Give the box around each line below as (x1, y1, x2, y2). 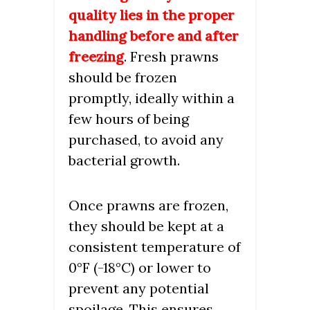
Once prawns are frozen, (69, 196, 228, 214)
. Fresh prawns (124, 47, 219, 65)
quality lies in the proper (69, 6, 235, 24)
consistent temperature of (69, 237, 241, 255)
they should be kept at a (69, 217, 224, 235)
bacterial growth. (69, 151, 180, 169)
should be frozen (69, 68, 177, 86)
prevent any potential (69, 279, 209, 297)
